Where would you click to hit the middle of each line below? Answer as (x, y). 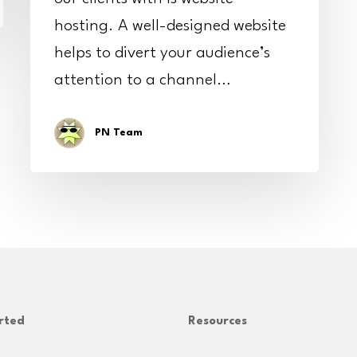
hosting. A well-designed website (170, 26)
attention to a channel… (143, 80)
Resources (217, 322)
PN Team (119, 132)
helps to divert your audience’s (162, 53)
